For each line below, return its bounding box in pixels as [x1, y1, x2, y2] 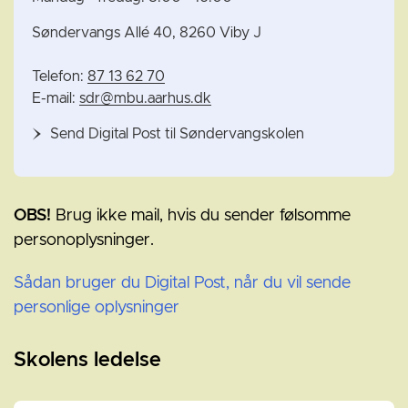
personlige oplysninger [14, 300, 179, 317]
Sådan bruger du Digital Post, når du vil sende [14, 275, 351, 292]
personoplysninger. [14, 232, 154, 250]
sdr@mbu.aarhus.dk [79, 91, 211, 107]
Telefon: [32, 69, 87, 85]
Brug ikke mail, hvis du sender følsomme [51, 208, 351, 225]
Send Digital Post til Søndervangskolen [50, 127, 304, 142]
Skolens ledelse [14, 351, 161, 372]
